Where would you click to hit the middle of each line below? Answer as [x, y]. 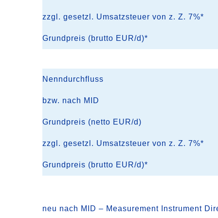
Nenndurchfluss [73, 79]
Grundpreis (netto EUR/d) [92, 122]
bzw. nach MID [71, 100]
